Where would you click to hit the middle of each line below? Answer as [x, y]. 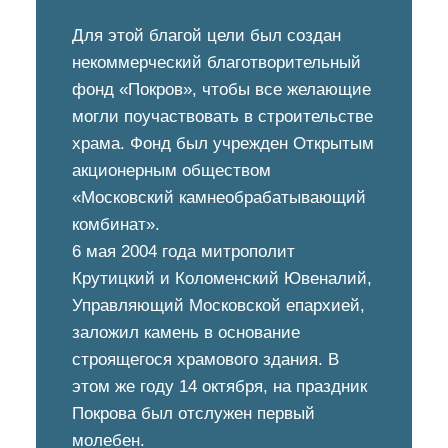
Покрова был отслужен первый [193, 413]
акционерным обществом [171, 170]
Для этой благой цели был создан [206, 35]
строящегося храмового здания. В [205, 359]
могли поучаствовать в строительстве [222, 116]
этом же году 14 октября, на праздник [219, 386]
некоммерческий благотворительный [216, 62]
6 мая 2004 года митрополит [183, 251]
